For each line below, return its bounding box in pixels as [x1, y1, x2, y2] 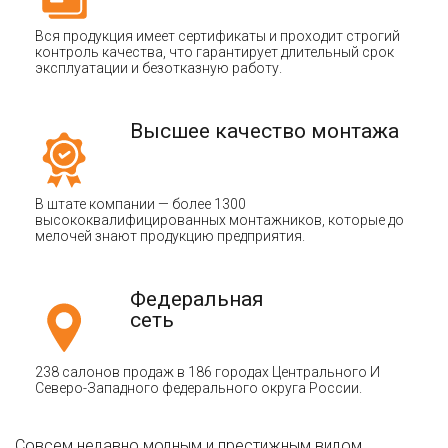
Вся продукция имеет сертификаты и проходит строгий [35, 27, 400, 44]
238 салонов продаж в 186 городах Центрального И [35, 363, 380, 380]
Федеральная [130, 286, 264, 311]
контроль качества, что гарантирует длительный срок [35, 43, 394, 60]
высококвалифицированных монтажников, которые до [35, 211, 404, 228]
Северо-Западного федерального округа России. [35, 379, 362, 396]
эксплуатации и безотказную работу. [35, 59, 282, 76]
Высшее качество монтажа [130, 118, 399, 143]
